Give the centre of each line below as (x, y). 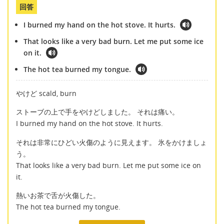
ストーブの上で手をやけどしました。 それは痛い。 (97, 112)
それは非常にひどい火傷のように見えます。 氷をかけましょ (111, 142)
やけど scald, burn (46, 93)
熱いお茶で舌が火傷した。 (58, 195)
